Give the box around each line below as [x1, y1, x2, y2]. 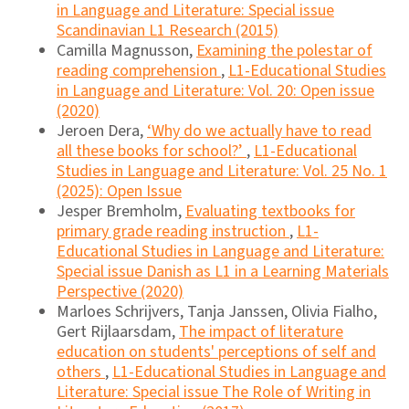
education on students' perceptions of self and [57, 341, 376, 363]
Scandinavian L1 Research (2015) [57, 19, 278, 42]
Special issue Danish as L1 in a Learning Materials [57, 260, 389, 283]
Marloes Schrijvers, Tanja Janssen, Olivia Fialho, [57, 300, 377, 323]
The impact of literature [179, 320, 343, 343]
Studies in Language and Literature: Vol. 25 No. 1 [57, 160, 387, 183]
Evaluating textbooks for [185, 200, 355, 223]
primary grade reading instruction [57, 220, 289, 243]
